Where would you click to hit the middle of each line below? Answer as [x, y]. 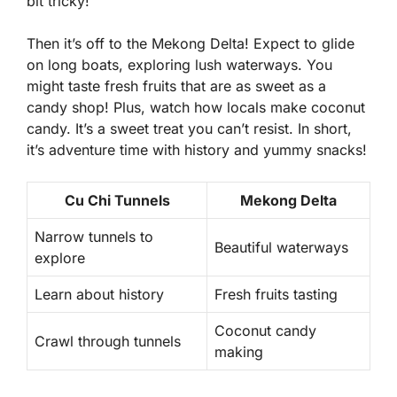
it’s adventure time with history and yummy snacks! [197, 149]
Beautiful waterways [281, 247]
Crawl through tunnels [108, 341]
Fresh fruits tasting [276, 294]
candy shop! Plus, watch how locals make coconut [196, 107]
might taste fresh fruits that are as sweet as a [176, 86]
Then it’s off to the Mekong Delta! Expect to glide [191, 43]
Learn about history [99, 294]
